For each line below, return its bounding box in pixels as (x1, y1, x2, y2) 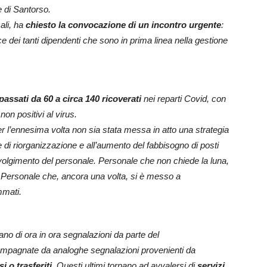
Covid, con (184, 94, 226, 104)
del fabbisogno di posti (133, 140, 219, 151)
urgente (189, 20, 221, 30)
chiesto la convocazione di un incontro (26, 20, 189, 30)
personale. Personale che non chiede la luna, (55, 156, 229, 166)
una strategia (179, 125, 229, 135)
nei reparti (141, 94, 184, 104)
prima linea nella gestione (130, 35, 228, 46)
